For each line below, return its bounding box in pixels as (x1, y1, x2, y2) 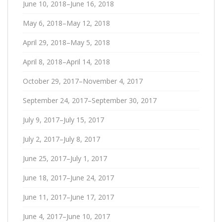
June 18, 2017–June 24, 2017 (23, 172, 114, 182)
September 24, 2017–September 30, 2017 (23, 95, 157, 105)
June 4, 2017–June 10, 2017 (23, 211, 110, 221)
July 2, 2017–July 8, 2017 (23, 134, 100, 144)
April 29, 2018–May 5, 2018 (23, 37, 110, 47)
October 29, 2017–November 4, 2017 (23, 76, 143, 86)
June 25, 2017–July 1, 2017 (23, 153, 107, 163)
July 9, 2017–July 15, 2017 (23, 114, 104, 124)
